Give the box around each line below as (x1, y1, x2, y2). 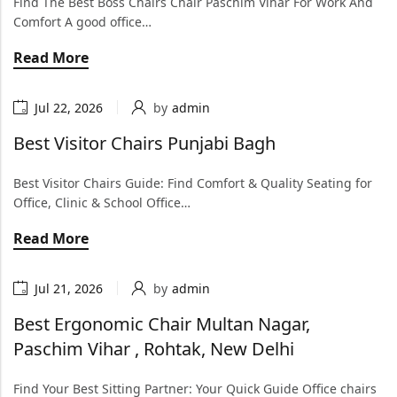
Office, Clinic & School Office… (13, 194, 191, 211)
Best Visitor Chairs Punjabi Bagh (13, 131, 280, 155)
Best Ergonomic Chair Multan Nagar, (13, 312, 310, 336)
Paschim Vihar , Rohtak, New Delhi (13, 337, 294, 361)
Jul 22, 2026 (35, 98, 103, 116)
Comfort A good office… (13, 13, 152, 30)
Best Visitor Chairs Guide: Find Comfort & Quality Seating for (13, 175, 372, 191)
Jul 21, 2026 (35, 279, 103, 297)
